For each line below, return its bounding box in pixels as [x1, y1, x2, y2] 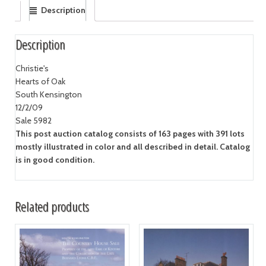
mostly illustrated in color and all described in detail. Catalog [15, 141, 250, 153]
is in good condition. [15, 154, 94, 166]
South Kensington [15, 89, 82, 100]
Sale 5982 [15, 115, 52, 126]
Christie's [15, 63, 49, 74]
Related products [14, 197, 89, 216]
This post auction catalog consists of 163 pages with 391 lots [15, 128, 245, 140]
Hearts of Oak [15, 76, 65, 87]
